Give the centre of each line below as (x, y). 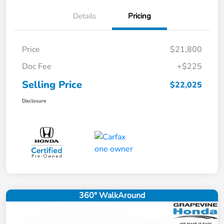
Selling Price (52, 85)
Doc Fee (37, 67)
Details (84, 16)
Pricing (139, 16)
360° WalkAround (112, 195)
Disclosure (34, 101)
